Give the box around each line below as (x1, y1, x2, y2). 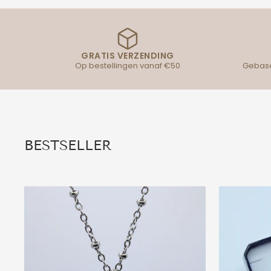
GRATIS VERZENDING (81, 49, 174, 62)
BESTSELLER (24, 137, 112, 154)
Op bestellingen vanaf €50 (74, 59, 180, 71)
